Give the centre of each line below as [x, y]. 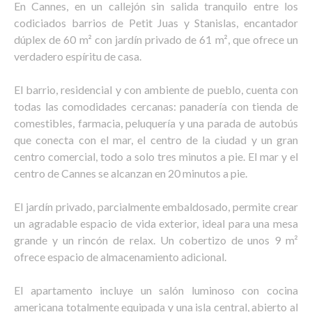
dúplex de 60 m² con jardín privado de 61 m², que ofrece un [156, 39]
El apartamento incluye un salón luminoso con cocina [156, 290]
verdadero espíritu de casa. [78, 56]
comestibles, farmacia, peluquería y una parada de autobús [156, 123]
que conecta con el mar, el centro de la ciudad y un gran [156, 140]
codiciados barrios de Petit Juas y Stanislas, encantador [156, 23]
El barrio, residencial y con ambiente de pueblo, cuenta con [156, 89]
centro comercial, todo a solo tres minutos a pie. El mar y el [156, 156]
